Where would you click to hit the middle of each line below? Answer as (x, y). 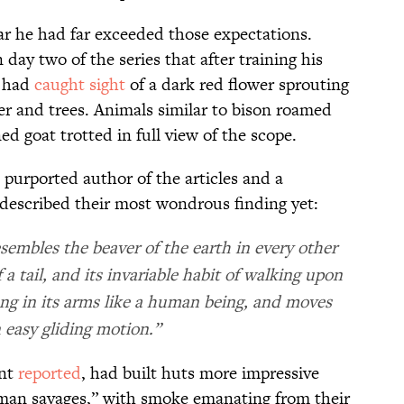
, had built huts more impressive (200, 372)
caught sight (80, 84)
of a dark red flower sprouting (237, 84)
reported (50, 372)
